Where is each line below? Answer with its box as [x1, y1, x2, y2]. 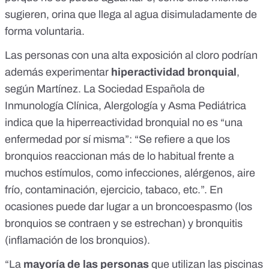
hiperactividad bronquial [109, 66, 237, 79]
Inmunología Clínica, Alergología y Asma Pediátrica [5, 100, 246, 112]
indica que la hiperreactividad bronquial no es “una [5, 116, 243, 129]
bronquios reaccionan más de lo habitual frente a [5, 150, 234, 163]
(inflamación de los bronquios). [5, 234, 150, 247]
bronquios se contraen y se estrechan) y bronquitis [5, 217, 243, 230]
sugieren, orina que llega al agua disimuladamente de [5, 8, 257, 21]
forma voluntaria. [5, 25, 85, 38]
